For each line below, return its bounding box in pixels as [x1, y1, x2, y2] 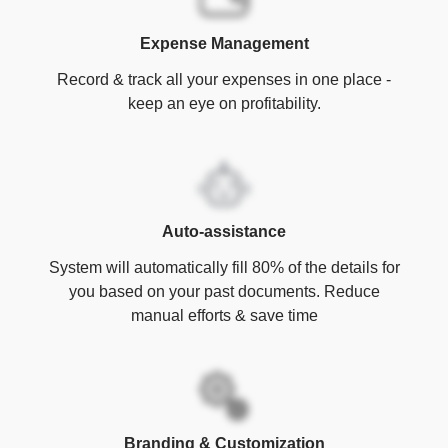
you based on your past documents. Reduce [68, 282, 380, 300]
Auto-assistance [162, 222, 286, 240]
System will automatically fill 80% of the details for [48, 258, 400, 276]
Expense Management [139, 34, 309, 52]
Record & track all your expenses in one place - [57, 70, 391, 88]
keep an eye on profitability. [127, 94, 321, 112]
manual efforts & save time [130, 306, 318, 324]
